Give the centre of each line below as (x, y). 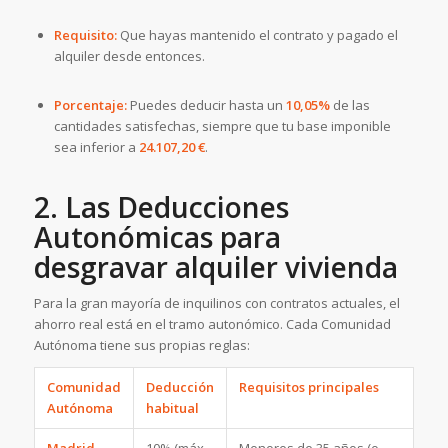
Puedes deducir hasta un (206, 104)
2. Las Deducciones (161, 206)
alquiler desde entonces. (129, 55)
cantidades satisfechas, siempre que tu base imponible (222, 125)
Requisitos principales (308, 386)
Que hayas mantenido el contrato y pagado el (257, 34)
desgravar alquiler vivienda (215, 266)
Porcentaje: (90, 104)
